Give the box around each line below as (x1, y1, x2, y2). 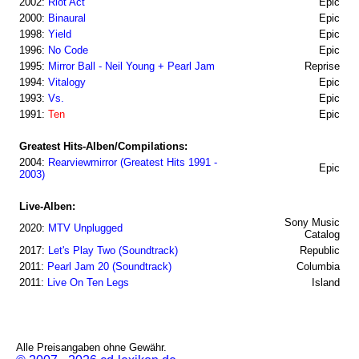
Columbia (277, 260, 340, 272)
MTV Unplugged (48, 222, 123, 234)
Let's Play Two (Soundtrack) (48, 244, 178, 256)
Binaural (48, 12, 86, 24)
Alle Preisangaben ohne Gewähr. (16, 341, 167, 353)
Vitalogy (48, 76, 86, 88)
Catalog (305, 228, 340, 240)
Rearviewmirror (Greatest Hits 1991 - (48, 156, 217, 168)
